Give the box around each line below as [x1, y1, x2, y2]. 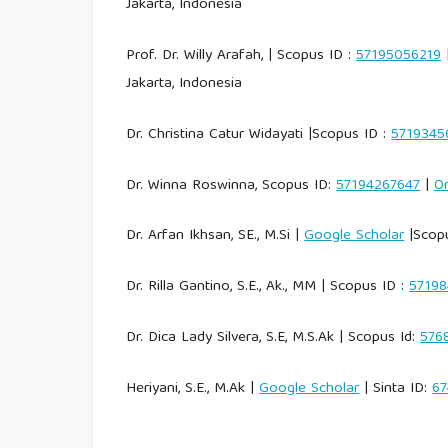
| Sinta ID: [359, 376, 433, 403]
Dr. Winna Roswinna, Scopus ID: [126, 172, 337, 199]
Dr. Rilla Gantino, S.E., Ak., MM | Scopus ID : [126, 274, 410, 301]
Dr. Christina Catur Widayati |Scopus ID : [126, 121, 392, 148]
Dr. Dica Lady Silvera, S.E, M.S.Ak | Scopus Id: [126, 325, 421, 352]
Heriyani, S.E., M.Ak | [126, 376, 260, 403]
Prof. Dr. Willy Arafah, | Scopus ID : [126, 42, 357, 69]
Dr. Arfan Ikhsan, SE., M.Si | [126, 223, 305, 250]
